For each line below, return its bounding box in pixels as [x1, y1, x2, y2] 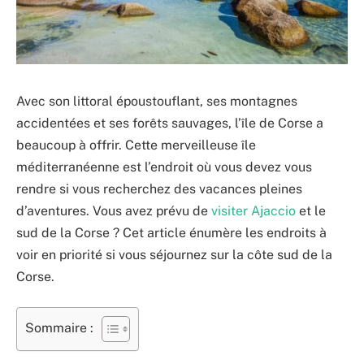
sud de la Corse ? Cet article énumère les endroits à [16, 224, 327, 240]
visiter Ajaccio [211, 202, 296, 219]
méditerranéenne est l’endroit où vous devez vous [16, 158, 312, 175]
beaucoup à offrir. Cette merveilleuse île [16, 136, 256, 153]
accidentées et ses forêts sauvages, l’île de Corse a [16, 115, 323, 131]
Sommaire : [25, 320, 93, 336]
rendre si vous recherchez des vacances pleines [16, 180, 302, 197]
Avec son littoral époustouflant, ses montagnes [16, 93, 297, 109]
